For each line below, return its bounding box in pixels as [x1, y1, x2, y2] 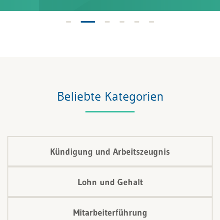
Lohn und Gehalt [77, 177, 143, 188]
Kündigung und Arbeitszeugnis [50, 146, 170, 158]
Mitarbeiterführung [73, 207, 147, 219]
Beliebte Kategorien [56, 88, 164, 105]
